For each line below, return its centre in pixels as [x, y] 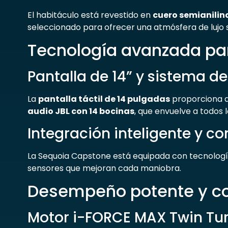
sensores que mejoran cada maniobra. [104, 168]
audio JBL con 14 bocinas [81, 111]
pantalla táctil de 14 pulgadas [104, 99]
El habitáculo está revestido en [90, 15]
